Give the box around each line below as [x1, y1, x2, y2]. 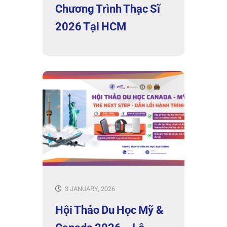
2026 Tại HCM [55, 20, 127, 33]
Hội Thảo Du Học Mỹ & [55, 203, 163, 216]
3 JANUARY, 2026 [63, 184, 115, 193]
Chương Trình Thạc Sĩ [55, 3, 161, 16]
